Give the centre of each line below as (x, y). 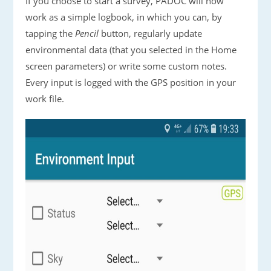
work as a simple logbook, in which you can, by (124, 17)
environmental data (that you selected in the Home (131, 49)
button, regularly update (151, 33)
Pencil (87, 33)
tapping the (51, 33)
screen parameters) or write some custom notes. (126, 66)
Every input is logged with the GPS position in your (131, 82)
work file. (45, 98)
